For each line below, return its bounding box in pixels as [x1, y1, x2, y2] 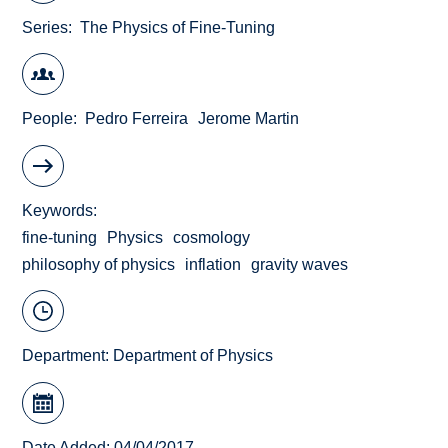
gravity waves [251, 255, 349, 273]
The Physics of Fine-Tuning [80, 18, 276, 36]
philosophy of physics [22, 255, 176, 273]
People [22, 110, 74, 128]
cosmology [173, 228, 251, 246]
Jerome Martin [198, 110, 300, 128]
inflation [185, 255, 242, 273]
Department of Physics [113, 347, 274, 365]
